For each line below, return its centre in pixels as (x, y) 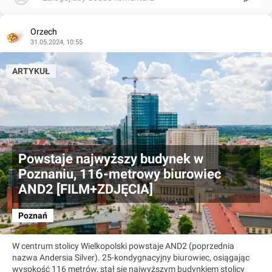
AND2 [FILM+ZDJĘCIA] (86, 189)
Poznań (33, 215)
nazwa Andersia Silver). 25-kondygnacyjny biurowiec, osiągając (131, 257)
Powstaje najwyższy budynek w (111, 158)
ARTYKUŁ (31, 71)
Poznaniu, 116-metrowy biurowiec (120, 174)
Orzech (44, 31)
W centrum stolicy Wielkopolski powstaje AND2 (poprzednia (123, 246)
